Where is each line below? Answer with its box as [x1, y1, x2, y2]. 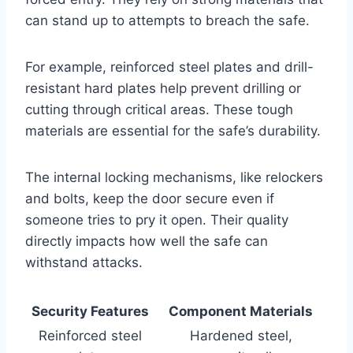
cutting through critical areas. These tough [25, 102, 293, 118]
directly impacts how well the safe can [25, 233, 268, 250]
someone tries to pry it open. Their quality [25, 212, 288, 229]
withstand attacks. [25, 255, 143, 271]
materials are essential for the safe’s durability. [25, 123, 321, 139]
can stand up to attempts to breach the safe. [25, 13, 310, 29]
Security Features [32, 303, 149, 320]
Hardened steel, [189, 328, 292, 344]
